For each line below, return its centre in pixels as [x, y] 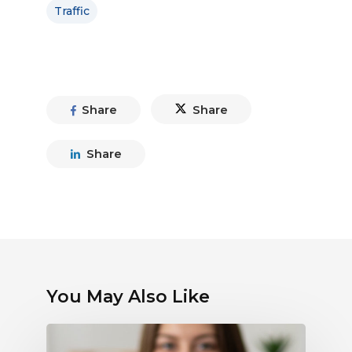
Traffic [72, 11]
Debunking [81, 332]
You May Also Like [128, 297]
